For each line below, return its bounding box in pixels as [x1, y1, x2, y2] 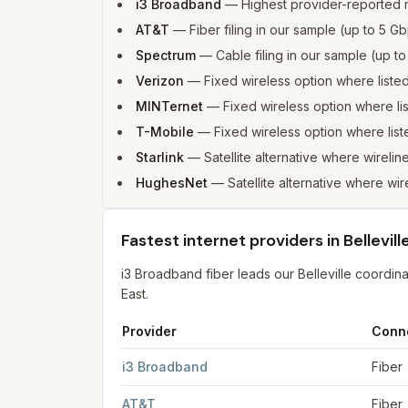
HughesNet [136, 175, 208, 190]
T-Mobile [136, 124, 194, 139]
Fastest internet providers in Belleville [120, 349, 345, 364]
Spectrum [136, 47, 196, 63]
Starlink [136, 149, 184, 165]
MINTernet [136, 98, 203, 114]
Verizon [136, 73, 184, 88]
